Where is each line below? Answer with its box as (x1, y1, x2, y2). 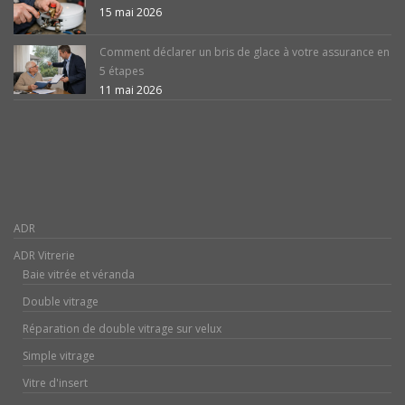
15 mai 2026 (99, 5, 162, 21)
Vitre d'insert (23, 375, 88, 391)
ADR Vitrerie (14, 248, 75, 264)
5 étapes (99, 63, 144, 80)
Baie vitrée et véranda (23, 267, 135, 283)
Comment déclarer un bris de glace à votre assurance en (99, 44, 390, 61)
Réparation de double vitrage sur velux (23, 321, 221, 337)
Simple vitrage (23, 348, 95, 364)
